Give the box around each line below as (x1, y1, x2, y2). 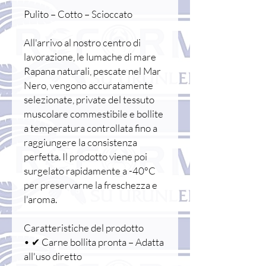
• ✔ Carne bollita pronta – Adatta (24, 236, 164, 249)
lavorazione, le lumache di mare (24, 50, 156, 64)
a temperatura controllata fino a (24, 122, 157, 135)
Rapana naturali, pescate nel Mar (24, 65, 161, 78)
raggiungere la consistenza (24, 136, 137, 149)
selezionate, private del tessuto (24, 93, 154, 106)
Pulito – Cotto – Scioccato (24, 8, 132, 21)
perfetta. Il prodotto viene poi (24, 150, 147, 163)
